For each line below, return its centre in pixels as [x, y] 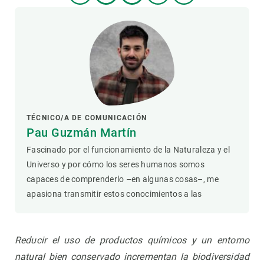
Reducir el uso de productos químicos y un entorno [132, 240]
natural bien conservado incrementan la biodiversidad [132, 257]
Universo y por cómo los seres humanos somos [116, 165]
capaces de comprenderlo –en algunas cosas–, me [123, 179]
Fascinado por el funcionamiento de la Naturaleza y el [128, 150]
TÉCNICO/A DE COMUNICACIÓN [87, 118]
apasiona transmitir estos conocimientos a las [114, 194]
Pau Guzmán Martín [82, 133]
